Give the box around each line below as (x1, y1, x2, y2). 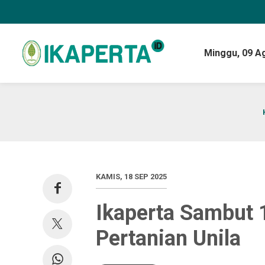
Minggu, (203, 47, 242, 59)
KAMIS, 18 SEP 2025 (96, 172, 167, 181)
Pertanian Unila (96, 226, 241, 251)
